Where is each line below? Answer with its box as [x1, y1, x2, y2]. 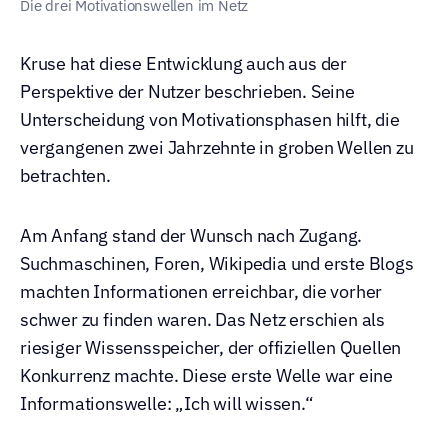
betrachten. [20, 164, 111, 187]
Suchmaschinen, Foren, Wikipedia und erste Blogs [20, 252, 414, 275]
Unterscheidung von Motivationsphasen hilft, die [20, 108, 400, 131]
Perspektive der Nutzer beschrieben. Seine [20, 80, 355, 103]
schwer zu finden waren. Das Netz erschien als [20, 308, 385, 331]
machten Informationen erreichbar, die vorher [20, 280, 383, 303]
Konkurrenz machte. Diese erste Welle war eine [20, 364, 393, 387]
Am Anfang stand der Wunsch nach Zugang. [20, 224, 363, 247]
